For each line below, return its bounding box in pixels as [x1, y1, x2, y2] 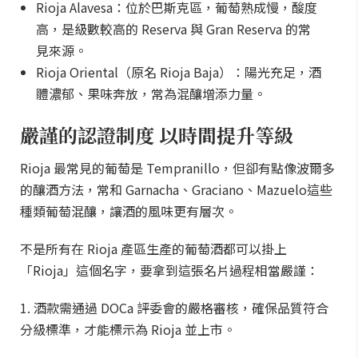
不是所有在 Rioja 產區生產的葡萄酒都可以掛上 [20, 239, 287, 258]
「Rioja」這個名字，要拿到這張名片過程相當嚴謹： [20, 261, 319, 280]
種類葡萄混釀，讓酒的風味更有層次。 [20, 201, 237, 221]
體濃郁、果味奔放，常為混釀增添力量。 [36, 84, 266, 103]
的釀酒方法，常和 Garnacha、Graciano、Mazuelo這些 [20, 180, 332, 199]
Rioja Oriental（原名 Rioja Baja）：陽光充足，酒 [36, 62, 321, 82]
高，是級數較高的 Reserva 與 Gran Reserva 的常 [36, 19, 311, 38]
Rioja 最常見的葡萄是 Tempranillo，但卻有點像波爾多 [20, 158, 335, 177]
